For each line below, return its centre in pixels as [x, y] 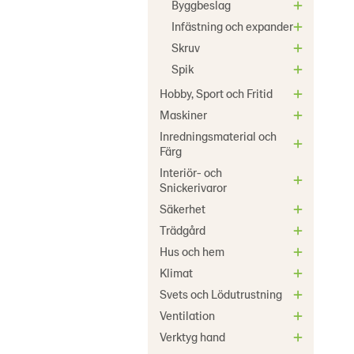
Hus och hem [192, 251]
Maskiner [183, 115]
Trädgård [183, 230]
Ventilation [187, 315]
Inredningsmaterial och [218, 136]
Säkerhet [183, 209]
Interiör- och [191, 172]
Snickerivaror [193, 187]
